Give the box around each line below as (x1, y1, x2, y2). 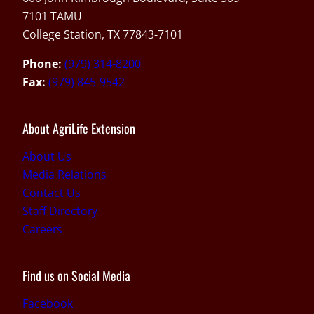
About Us (22, 148, 71, 164)
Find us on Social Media (22, 266, 130, 285)
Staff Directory (22, 203, 97, 219)
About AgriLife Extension (22, 118, 135, 137)
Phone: (22, 55, 62, 71)
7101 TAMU (22, 8, 82, 24)
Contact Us (22, 184, 81, 200)
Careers (22, 221, 62, 237)
